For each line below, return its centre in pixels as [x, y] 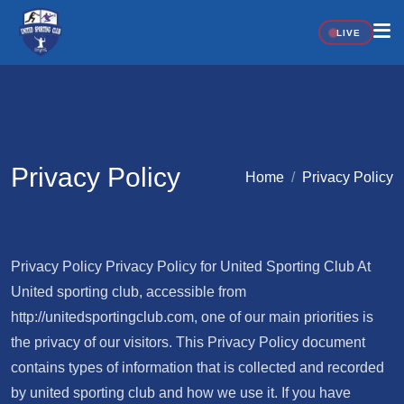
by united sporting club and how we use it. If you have [181, 393]
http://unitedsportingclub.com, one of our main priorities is [192, 317]
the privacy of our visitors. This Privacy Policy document [188, 342]
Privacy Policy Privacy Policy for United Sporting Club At [191, 266]
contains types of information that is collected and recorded [197, 367]
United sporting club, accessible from [129, 292]
